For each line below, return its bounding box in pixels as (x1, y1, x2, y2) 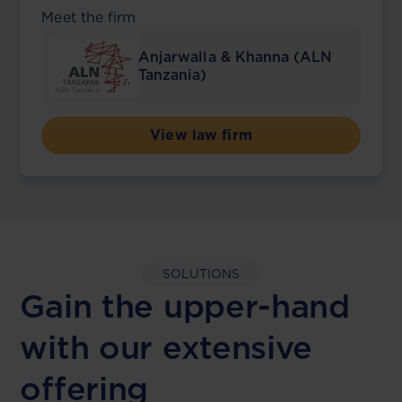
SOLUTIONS (162, 267, 240, 281)
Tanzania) (137, 66, 207, 83)
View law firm (150, 127, 252, 144)
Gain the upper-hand (20, 286, 350, 326)
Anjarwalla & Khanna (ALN (137, 48, 333, 66)
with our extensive (20, 328, 313, 367)
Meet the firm (41, 9, 136, 26)
